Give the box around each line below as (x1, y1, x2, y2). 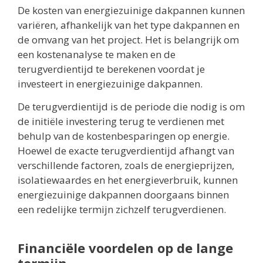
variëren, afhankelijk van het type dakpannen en (18, 18, 240, 32)
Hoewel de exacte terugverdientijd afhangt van (18, 144, 234, 158)
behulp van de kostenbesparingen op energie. (18, 129, 230, 143)
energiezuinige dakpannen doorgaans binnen (18, 188, 229, 202)
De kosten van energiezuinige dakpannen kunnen (18, 3, 245, 17)
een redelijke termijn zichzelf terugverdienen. (18, 203, 226, 217)
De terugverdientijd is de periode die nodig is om (18, 100, 245, 114)
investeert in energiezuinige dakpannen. (18, 76, 203, 90)
